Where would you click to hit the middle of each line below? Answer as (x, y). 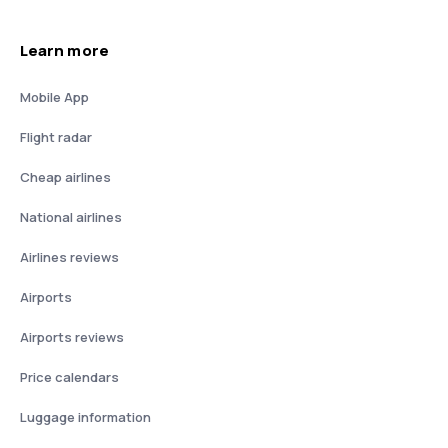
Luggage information (85, 417)
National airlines (71, 217)
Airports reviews (72, 337)
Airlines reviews (69, 257)
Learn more (64, 50)
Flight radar (56, 137)
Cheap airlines (65, 177)
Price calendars (69, 377)
